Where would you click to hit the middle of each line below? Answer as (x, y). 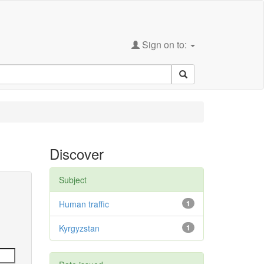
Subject (72, 180)
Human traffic (84, 204)
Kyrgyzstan (79, 228)
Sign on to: (164, 44)
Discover (76, 154)
